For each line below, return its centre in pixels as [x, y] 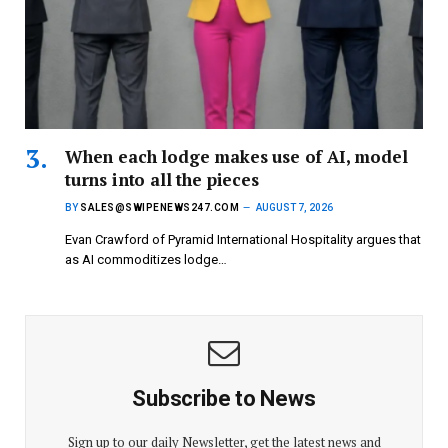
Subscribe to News [224, 399]
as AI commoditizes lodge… [146, 260]
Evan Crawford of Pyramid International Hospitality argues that [243, 240]
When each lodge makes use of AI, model [236, 157]
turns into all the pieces [162, 180]
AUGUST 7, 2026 [294, 208]
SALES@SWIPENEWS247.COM [159, 208]
